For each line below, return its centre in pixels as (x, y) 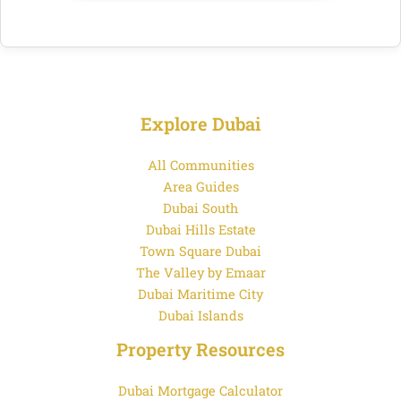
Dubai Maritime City (200, 294)
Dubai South (200, 208)
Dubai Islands (200, 315)
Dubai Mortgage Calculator (200, 390)
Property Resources (200, 349)
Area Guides (200, 186)
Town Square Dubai (200, 251)
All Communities (200, 165)
